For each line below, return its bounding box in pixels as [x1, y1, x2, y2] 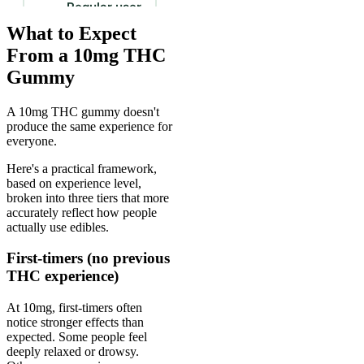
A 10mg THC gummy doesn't [6, 104, 159, 119]
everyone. [6, 133, 60, 148]
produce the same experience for [6, 119, 172, 133]
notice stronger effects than [6, 315, 144, 330]
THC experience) [6, 267, 119, 285]
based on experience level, [6, 175, 141, 190]
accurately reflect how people [6, 205, 157, 219]
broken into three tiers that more [6, 190, 169, 205]
